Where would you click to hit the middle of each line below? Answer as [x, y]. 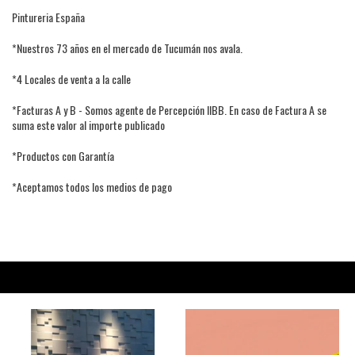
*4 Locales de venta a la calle [71, 78]
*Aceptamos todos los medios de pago [92, 186]
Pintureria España [48, 17]
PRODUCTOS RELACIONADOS [177, 281]
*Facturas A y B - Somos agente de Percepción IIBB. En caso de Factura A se [169, 109]
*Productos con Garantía [63, 155]
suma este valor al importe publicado [88, 124]
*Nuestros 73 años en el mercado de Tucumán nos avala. [127, 48]
